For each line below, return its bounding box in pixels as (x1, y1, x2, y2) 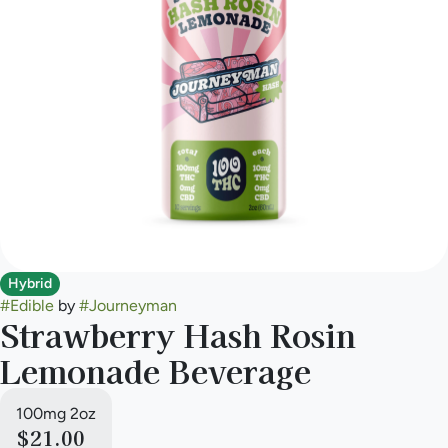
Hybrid (8, 275, 52, 292)
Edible (10, 296, 54, 315)
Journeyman (89, 296, 177, 315)
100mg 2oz (16, 404, 96, 423)
